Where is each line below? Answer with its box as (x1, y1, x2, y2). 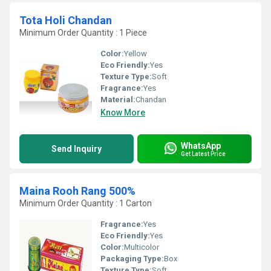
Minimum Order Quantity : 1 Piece (19, 28, 147, 38)
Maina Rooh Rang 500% (19, 184, 135, 197)
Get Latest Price (181, 150, 226, 157)
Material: (100, 95, 135, 104)
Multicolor (124, 243, 159, 252)
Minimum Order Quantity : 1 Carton (19, 198, 152, 208)
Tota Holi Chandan (19, 14, 112, 27)
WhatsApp (181, 140, 221, 151)
